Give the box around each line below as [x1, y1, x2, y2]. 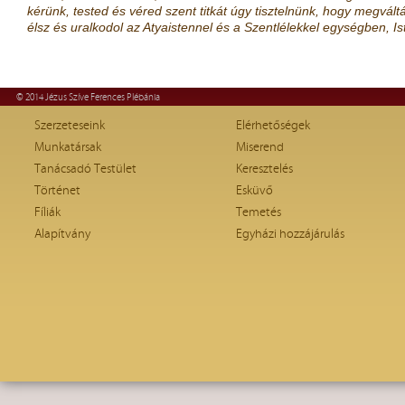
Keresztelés [236, 162, 293, 176]
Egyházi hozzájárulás [236, 227, 344, 241]
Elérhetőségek [236, 118, 310, 133]
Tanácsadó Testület [34, 162, 137, 176]
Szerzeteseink [34, 118, 105, 133]
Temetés [236, 205, 281, 220]
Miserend [236, 140, 284, 155]
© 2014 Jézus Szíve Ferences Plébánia [16, 92, 160, 103]
